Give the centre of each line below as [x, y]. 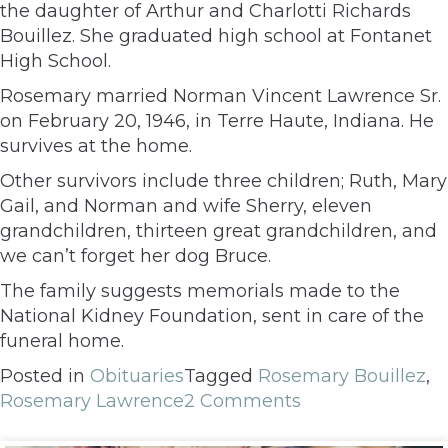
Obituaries [137, 375]
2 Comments [242, 400]
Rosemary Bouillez [342, 375]
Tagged [221, 375]
